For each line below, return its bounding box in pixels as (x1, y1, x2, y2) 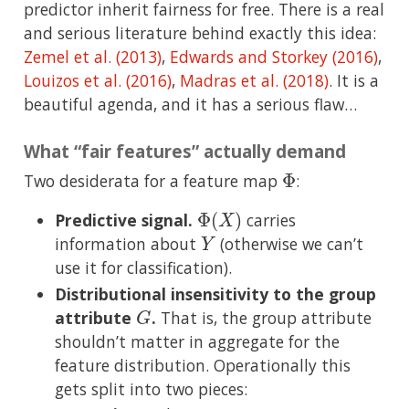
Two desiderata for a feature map (24, 170, 282, 193)
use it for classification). (55, 257, 232, 279)
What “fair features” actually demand (24, 139, 346, 163)
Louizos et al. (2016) (24, 68, 172, 91)
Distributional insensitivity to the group (55, 283, 376, 305)
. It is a (329, 68, 379, 91)
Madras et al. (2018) (180, 68, 329, 91)
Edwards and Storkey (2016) (170, 45, 378, 68)
